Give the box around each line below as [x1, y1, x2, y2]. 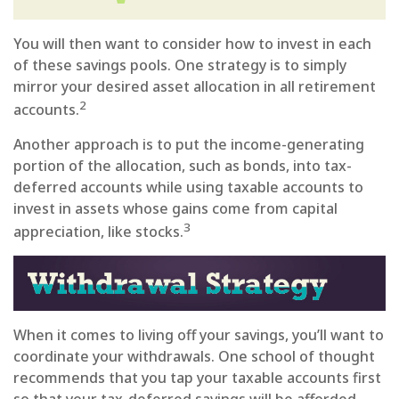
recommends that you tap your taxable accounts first [13, 367, 381, 387]
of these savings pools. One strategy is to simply [13, 54, 346, 75]
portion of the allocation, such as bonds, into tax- [13, 156, 352, 176]
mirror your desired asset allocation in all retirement [13, 76, 376, 96]
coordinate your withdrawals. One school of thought [13, 346, 375, 366]
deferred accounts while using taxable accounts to [13, 177, 363, 198]
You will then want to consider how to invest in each [13, 33, 371, 53]
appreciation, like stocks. [13, 222, 183, 242]
